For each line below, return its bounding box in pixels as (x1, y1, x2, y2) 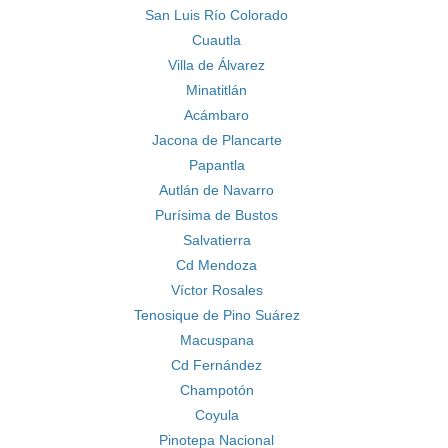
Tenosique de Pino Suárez (133, 307, 300, 323)
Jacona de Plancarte (151, 132, 282, 148)
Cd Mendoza (176, 257, 257, 273)
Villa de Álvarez (168, 57, 265, 73)
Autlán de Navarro (159, 182, 274, 198)
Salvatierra (182, 232, 251, 248)
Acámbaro (184, 107, 249, 123)
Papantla (188, 157, 245, 173)
